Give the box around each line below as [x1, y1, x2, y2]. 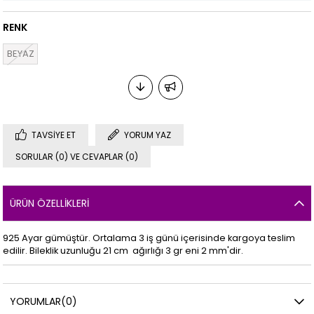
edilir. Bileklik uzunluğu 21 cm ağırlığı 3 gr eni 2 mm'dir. [3, 244, 244, 257]
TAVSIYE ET [32, 128, 76, 141]
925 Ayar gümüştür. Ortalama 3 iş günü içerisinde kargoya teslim [3, 231, 296, 244]
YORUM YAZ [124, 128, 172, 141]
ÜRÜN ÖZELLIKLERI [10, 196, 90, 210]
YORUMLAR [10, 294, 62, 308]
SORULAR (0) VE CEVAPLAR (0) [15, 150, 139, 163]
